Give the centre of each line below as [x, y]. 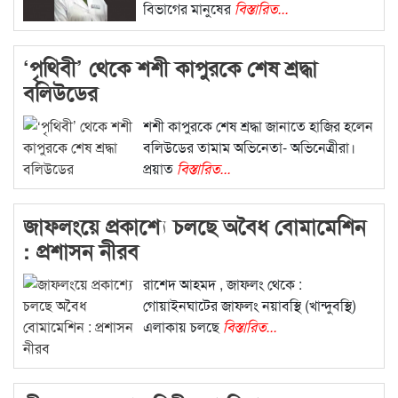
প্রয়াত [159, 169]
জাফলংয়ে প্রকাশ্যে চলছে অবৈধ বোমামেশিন [195, 226]
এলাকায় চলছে [183, 327]
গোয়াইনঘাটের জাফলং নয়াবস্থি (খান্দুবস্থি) [249, 306]
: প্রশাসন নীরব [81, 251]
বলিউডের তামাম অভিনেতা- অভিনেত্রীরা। [249, 147]
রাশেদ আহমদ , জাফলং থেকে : [222, 284]
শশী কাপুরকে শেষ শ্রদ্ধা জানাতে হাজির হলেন [258, 126]
